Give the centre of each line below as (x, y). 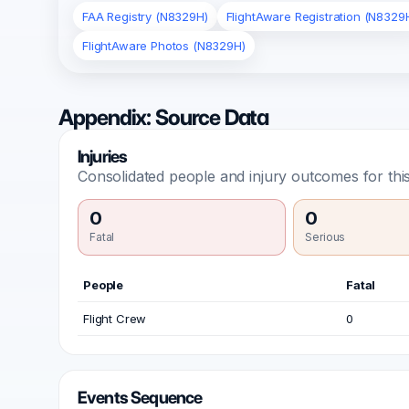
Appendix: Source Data (164, 117)
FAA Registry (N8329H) (145, 16)
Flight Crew (115, 318)
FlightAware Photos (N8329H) (164, 45)
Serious (325, 236)
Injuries (103, 156)
